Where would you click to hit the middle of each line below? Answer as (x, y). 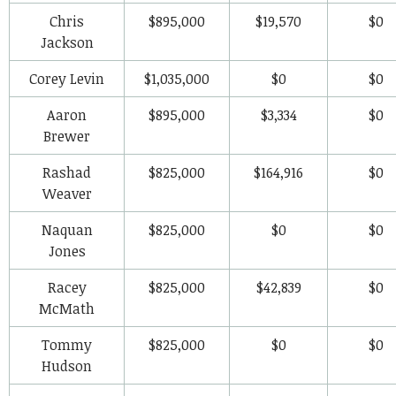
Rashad (67, 172)
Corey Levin (67, 78)
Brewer (67, 136)
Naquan (67, 229)
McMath (67, 308)
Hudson (67, 366)
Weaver (67, 193)
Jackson (67, 42)
